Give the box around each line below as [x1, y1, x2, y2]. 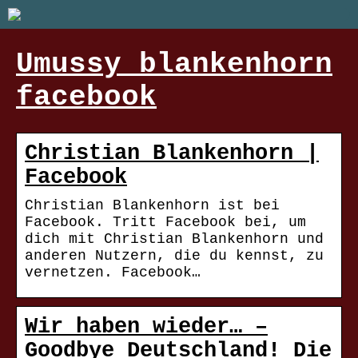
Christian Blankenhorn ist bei [25, 197, 280, 214]
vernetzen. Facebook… [25, 265, 201, 281]
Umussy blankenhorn [16, 48, 332, 82]
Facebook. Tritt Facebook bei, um [25, 214, 306, 231]
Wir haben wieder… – [25, 315, 268, 340]
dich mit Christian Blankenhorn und [25, 231, 324, 248]
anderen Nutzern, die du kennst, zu [25, 248, 324, 265]
